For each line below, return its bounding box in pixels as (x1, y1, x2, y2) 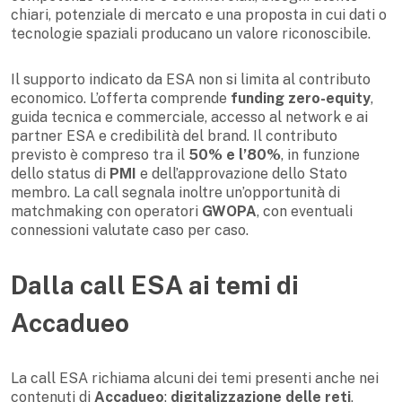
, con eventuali (257, 203, 353, 221)
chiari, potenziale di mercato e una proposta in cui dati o (11, 6, 387, 24)
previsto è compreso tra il (11, 146, 188, 164)
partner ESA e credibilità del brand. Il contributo (11, 127, 337, 145)
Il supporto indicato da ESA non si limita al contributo (11, 71, 371, 89)
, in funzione (281, 146, 360, 164)
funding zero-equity (231, 90, 371, 108)
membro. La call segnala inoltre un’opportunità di (11, 184, 340, 202)
